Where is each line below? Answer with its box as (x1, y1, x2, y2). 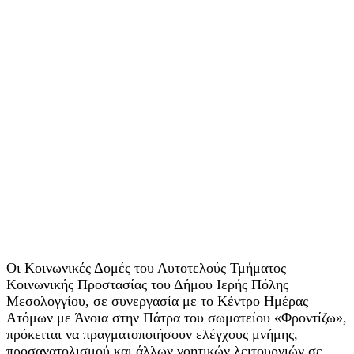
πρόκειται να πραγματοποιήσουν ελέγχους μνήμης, (6, 326, 298, 342)
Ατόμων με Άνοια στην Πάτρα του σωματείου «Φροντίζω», (6, 309, 347, 326)
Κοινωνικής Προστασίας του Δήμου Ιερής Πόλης (6, 276, 288, 292)
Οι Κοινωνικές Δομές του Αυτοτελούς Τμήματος (6, 259, 286, 276)
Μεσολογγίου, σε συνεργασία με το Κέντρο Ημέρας (6, 292, 308, 309)
